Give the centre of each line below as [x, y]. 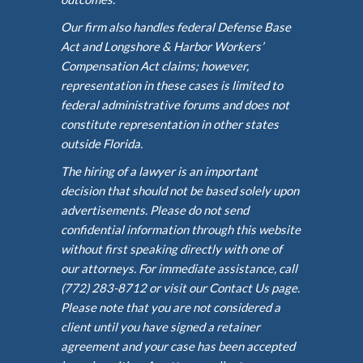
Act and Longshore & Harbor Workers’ [162, 46]
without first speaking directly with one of [172, 249]
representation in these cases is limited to [172, 85]
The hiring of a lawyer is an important [160, 171]
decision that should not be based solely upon [180, 190]
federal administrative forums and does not [175, 105]
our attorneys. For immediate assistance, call [179, 268]
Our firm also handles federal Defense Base [176, 27]
